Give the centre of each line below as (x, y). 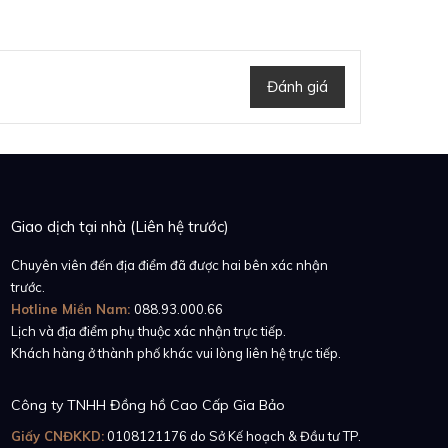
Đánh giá (297, 87)
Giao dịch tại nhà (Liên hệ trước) (120, 227)
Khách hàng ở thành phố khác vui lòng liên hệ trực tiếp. (176, 353)
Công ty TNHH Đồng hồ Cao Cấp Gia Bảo (148, 405)
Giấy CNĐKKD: (57, 436)
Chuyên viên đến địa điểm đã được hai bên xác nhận (169, 265)
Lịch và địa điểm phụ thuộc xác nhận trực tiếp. (148, 331)
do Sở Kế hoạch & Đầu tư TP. (274, 436)
